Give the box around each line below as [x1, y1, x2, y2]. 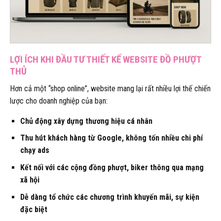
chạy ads [20, 146, 49, 155]
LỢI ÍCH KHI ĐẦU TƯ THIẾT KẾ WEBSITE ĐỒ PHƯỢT [10, 54, 201, 66]
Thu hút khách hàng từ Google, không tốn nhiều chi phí [20, 133, 203, 143]
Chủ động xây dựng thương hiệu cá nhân [20, 116, 152, 126]
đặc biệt [20, 204, 47, 214]
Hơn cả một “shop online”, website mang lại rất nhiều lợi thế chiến [10, 83, 211, 93]
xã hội [20, 175, 39, 184]
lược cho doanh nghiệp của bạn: [10, 96, 108, 106]
